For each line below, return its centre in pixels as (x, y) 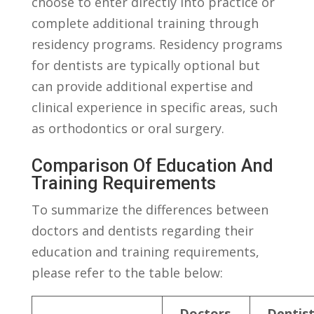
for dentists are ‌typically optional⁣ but (145, 65)
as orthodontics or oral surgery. (128, 128)
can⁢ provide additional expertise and (142, 86)
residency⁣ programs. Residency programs (157, 44)
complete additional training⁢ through (145, 23)
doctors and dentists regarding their (142, 230)
